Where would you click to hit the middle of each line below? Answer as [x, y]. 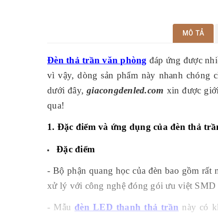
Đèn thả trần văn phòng [97, 60]
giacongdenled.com [125, 91]
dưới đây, [67, 91]
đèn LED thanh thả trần [127, 207]
